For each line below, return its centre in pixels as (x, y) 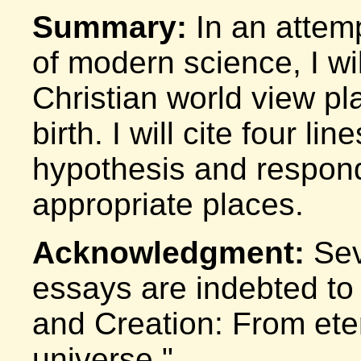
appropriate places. (168, 205)
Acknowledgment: (168, 253)
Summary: (114, 27)
